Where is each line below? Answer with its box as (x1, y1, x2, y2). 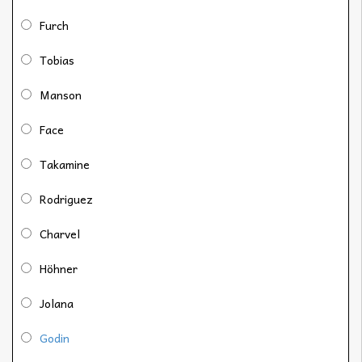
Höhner (40, 259, 78, 278)
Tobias (40, 51, 74, 69)
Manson (40, 86, 82, 104)
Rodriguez (40, 190, 93, 208)
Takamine (40, 155, 90, 174)
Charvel (40, 225, 80, 243)
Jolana (40, 294, 74, 313)
